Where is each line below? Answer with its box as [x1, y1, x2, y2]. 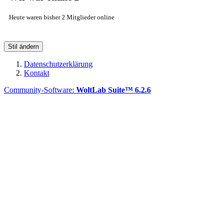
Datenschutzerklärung [24, 60, 93, 69]
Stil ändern [8, 43, 39, 51]
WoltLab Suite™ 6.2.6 [76, 86, 151, 95]
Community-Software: [4, 86, 76, 95]
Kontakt [24, 69, 49, 78]
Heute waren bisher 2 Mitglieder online [9, 13, 114, 21]
